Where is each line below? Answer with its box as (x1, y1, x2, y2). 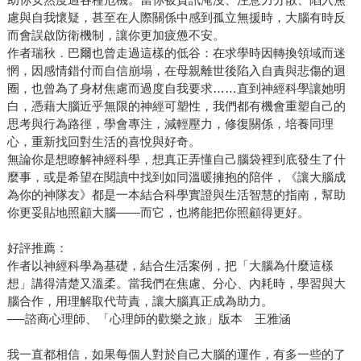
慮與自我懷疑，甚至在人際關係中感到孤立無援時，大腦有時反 (6, 10, 346, 25)
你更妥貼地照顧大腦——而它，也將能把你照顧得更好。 (6, 205, 309, 220)
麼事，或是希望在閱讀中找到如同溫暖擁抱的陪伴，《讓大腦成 (6, 170, 346, 185)
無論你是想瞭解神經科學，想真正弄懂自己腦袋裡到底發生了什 (6, 152, 346, 167)
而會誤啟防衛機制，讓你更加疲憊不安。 (6, 28, 225, 43)
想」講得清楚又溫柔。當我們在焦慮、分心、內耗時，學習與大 (6, 276, 346, 291)
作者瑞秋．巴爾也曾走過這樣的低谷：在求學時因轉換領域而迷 (6, 46, 346, 60)
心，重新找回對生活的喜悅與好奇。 (6, 135, 201, 149)
